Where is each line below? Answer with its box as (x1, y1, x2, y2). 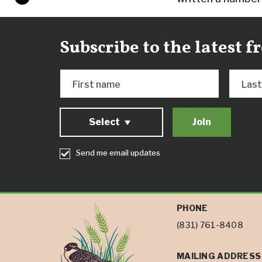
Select (89, 116, 120, 128)
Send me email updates (76, 148, 160, 158)
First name (72, 79, 120, 91)
